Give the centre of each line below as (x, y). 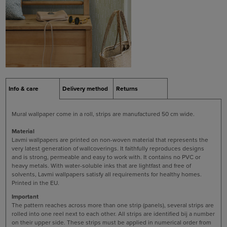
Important (25, 197)
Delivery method (85, 88)
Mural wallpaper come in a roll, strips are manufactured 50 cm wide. (103, 114)
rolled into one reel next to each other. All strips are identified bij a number (113, 214)
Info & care (24, 88)
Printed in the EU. (35, 183)
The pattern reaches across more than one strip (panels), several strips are (113, 205)
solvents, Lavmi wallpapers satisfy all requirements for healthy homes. (107, 175)
